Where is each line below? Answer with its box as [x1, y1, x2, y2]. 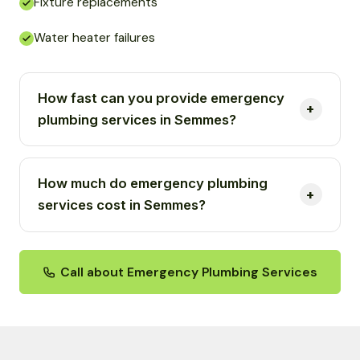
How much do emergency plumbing [38, 175, 268, 192]
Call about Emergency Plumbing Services [60, 264, 317, 281]
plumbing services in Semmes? [38, 111, 237, 128]
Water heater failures [34, 29, 155, 46]
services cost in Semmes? [38, 197, 207, 214]
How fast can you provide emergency [38, 89, 285, 106]
